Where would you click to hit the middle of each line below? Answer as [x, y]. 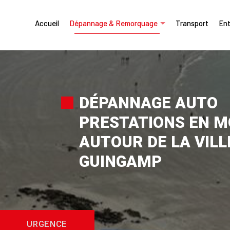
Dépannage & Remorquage [113, 23]
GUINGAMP [120, 161]
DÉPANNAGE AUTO [148, 103]
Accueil [47, 23]
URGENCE [47, 224]
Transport [192, 23]
